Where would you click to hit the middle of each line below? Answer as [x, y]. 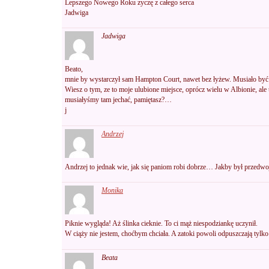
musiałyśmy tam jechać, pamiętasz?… [118, 100]
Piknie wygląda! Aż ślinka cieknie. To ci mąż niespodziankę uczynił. [161, 224]
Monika [112, 191]
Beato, [74, 69]
